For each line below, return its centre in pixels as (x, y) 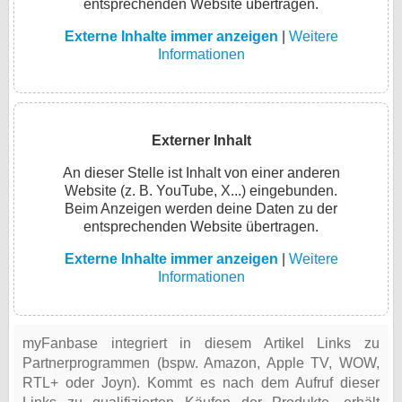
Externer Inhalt (201, 141)
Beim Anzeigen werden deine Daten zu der (201, 209)
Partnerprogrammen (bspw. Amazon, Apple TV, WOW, (201, 363)
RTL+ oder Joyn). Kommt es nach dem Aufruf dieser (201, 383)
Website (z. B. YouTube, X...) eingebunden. (201, 191)
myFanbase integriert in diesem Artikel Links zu (201, 344)
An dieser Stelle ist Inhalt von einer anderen (201, 173)
